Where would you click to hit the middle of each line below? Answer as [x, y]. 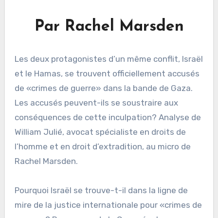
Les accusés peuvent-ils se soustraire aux [96, 102]
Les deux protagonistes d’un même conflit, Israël [109, 59]
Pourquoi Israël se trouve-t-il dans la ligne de [101, 190]
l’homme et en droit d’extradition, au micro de [102, 146]
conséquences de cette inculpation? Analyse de [108, 117]
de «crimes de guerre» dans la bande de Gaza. [103, 88]
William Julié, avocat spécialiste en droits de [100, 132]
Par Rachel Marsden [109, 27]
